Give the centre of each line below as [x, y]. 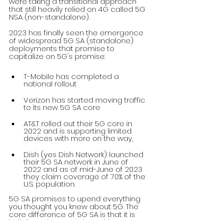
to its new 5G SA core [62, 108]
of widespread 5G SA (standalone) [72, 41]
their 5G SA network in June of [77, 162]
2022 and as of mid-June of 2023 [84, 169]
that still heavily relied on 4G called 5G [78, 9]
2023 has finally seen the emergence [77, 33]
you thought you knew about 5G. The [75, 207]
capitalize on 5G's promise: [57, 56]
